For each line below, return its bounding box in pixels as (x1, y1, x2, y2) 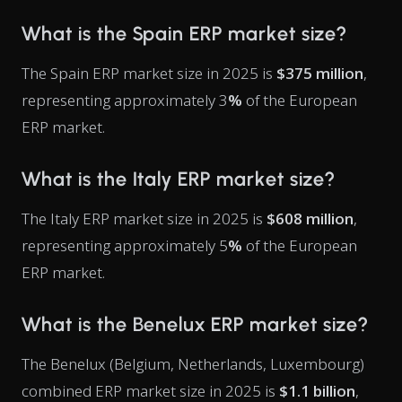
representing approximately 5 (22, 235, 228, 256)
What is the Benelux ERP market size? (22, 312, 368, 336)
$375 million (276, 63, 363, 83)
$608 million (267, 208, 354, 229)
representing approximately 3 (22, 90, 228, 110)
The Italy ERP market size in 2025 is (22, 208, 267, 229)
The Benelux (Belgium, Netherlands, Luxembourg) (22, 354, 364, 374)
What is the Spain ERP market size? (22, 22, 346, 46)
